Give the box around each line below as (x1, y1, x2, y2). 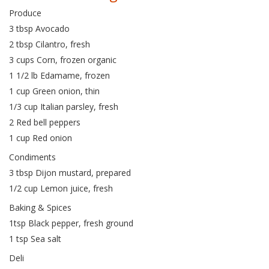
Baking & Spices (9, 202, 71, 213)
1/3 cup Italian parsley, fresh (9, 101, 118, 112)
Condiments (9, 151, 56, 163)
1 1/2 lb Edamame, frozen (9, 70, 110, 81)
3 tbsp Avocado (9, 23, 70, 34)
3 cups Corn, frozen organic (9, 54, 116, 65)
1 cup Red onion (9, 132, 72, 144)
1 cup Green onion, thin (9, 85, 100, 97)
